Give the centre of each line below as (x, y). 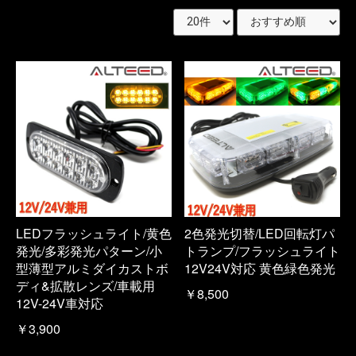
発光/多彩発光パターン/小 (89, 250)
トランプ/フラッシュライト (262, 250)
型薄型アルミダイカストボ (92, 268)
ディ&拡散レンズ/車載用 (85, 285)
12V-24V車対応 (60, 303)
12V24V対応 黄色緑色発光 (260, 268)
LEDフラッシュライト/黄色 (94, 233)
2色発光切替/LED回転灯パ (259, 233)
